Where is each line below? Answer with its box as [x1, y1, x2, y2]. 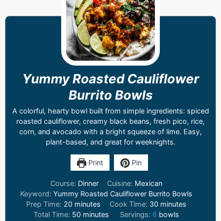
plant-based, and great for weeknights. [45, 138, 176, 147]
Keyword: [20, 189, 53, 198]
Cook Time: [109, 200, 149, 209]
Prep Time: [26, 200, 64, 209]
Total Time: [34, 210, 73, 219]
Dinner [77, 179, 99, 188]
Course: [50, 179, 78, 188]
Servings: [119, 210, 152, 219]
